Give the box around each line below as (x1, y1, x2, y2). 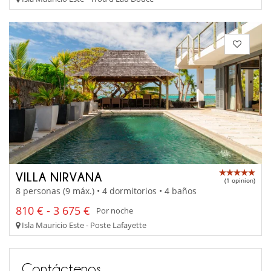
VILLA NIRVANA (16, 170, 102, 184)
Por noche (96, 205, 133, 217)
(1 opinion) (224, 176, 255, 185)
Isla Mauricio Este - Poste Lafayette (20, 219, 146, 230)
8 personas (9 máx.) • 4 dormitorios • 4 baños (16, 184, 197, 197)
